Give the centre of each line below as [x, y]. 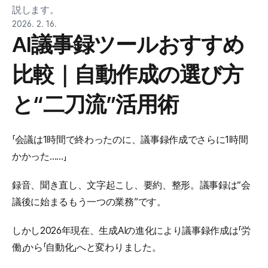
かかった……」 [39, 156]
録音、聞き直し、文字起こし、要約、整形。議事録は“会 [131, 185]
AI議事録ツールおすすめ [128, 45]
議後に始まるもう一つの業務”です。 [89, 202]
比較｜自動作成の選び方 [127, 74]
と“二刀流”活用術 [95, 104]
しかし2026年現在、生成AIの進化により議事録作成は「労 [131, 231]
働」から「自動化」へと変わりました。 [87, 247]
